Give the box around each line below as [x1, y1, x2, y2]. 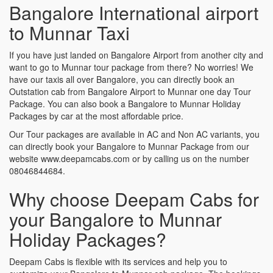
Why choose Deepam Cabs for [9, 185, 259, 212]
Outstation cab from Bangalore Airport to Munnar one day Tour [9, 85, 251, 97]
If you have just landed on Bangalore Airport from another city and [9, 48, 263, 61]
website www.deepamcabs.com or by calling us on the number [9, 152, 249, 165]
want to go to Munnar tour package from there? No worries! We [9, 60, 253, 73]
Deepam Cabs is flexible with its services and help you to [9, 255, 227, 268]
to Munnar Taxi [9, 19, 130, 46]
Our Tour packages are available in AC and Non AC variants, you [9, 127, 260, 140]
